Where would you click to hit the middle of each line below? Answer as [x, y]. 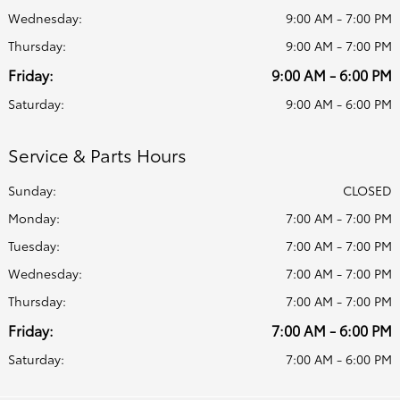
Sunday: [32, 191]
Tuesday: [34, 246]
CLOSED [367, 191]
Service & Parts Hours [97, 155]
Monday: [34, 218]
